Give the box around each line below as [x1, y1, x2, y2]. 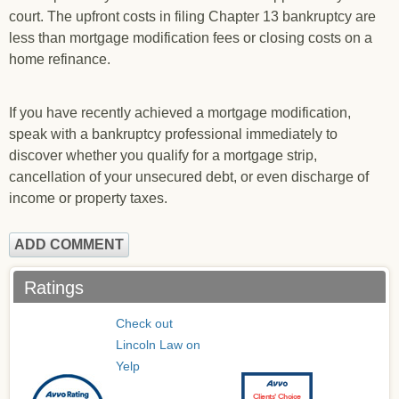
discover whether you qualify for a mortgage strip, [9, 148, 317, 163]
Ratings [24, 278, 84, 297]
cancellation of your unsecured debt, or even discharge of [9, 169, 369, 184]
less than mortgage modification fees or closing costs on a [9, 30, 372, 45]
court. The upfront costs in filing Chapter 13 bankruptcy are [9, 9, 376, 24]
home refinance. [9, 52, 110, 67]
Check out [116, 316, 173, 330]
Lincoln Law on [116, 338, 200, 352]
